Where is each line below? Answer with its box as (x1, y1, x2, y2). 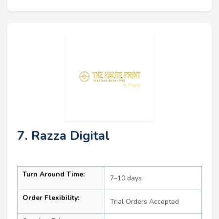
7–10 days (110, 173, 142, 183)
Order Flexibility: (22, 193, 79, 202)
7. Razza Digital (17, 127, 109, 144)
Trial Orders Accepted (110, 197, 179, 206)
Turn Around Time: (22, 169, 85, 179)
